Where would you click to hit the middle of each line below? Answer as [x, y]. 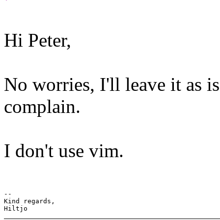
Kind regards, [29, 201]
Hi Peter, [38, 40]
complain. [42, 106]
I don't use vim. [64, 150]
